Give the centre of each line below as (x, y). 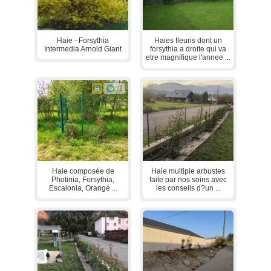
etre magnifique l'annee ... (188, 58)
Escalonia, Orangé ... (83, 188)
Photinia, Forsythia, (83, 179)
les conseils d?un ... (188, 188)
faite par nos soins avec (188, 179)
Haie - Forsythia (83, 41)
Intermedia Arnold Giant (83, 49)
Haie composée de (83, 171)
